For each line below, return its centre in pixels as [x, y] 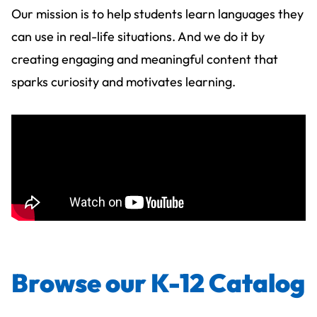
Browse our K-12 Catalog [158, 282]
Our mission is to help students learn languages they [157, 13]
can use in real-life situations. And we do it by [138, 36]
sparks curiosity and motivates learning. [123, 81]
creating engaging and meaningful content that [145, 59]
